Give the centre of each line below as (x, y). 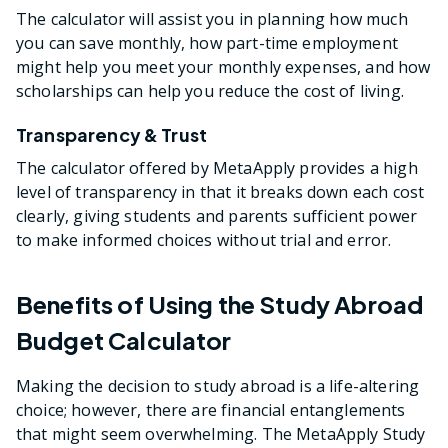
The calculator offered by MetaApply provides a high (217, 167)
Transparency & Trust (112, 134)
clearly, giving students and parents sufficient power (216, 215)
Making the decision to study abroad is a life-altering (218, 385)
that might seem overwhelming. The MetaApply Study (221, 433)
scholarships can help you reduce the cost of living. (210, 90)
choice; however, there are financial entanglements (211, 409)
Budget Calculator (124, 339)
